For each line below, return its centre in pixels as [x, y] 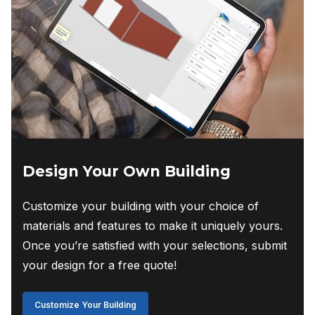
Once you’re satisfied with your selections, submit [155, 246]
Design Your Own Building [127, 172]
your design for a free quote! [99, 265]
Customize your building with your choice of [141, 206]
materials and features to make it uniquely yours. [153, 226]
